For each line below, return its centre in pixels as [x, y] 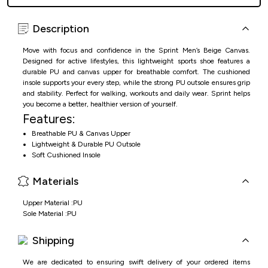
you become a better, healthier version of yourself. [100, 104]
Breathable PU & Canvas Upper [81, 133]
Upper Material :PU [52, 202]
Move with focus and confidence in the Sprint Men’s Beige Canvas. [136, 50]
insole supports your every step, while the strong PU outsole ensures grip [136, 82]
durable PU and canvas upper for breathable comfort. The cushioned [136, 71]
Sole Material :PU [49, 213]
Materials [55, 181]
